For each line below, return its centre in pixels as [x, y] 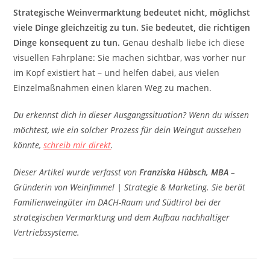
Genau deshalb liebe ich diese [183, 42]
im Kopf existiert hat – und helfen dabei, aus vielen [117, 73]
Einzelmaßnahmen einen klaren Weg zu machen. [113, 88]
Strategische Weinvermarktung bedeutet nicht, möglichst [132, 12]
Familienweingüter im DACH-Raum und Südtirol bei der [118, 202]
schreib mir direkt [77, 145]
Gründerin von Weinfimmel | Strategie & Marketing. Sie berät [130, 187]
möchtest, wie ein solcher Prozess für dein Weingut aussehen [127, 130]
